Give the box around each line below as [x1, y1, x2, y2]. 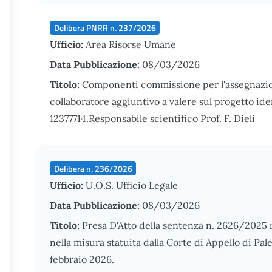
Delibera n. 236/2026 [53, 161, 132, 175]
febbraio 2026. [50, 253, 114, 265]
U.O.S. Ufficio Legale [86, 179, 178, 191]
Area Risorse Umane [86, 38, 176, 50]
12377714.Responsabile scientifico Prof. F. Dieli [50, 112, 255, 124]
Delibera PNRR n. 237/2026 [53, 21, 156, 34]
